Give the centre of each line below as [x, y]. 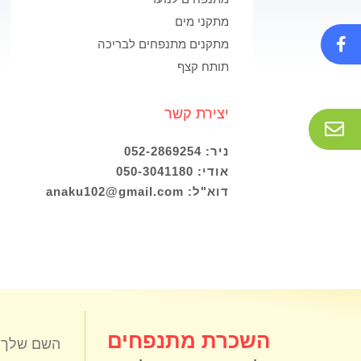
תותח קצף [203, 67]
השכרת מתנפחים [189, 340]
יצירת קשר [196, 114]
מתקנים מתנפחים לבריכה [163, 44]
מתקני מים [201, 22]
